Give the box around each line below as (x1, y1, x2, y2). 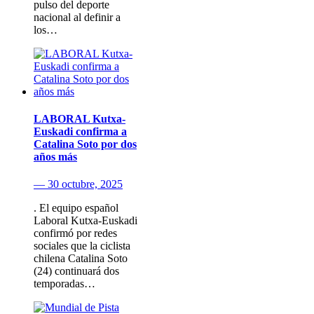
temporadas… (34, 278, 95, 290)
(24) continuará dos (34, 265, 119, 278)
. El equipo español (34, 202, 118, 214)
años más (34, 150, 77, 163)
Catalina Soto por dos (34, 137, 137, 150)
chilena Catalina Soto (34, 252, 128, 265)
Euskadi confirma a (34, 125, 127, 137)
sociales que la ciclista (34, 240, 130, 252)
